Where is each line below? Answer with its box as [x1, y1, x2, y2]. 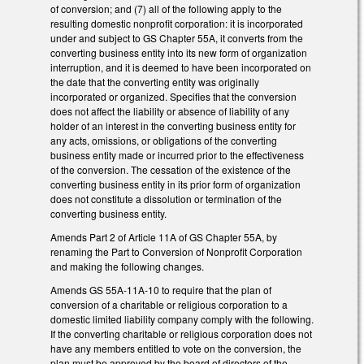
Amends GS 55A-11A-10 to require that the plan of [50, 282, 271, 297]
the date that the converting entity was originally [50, 75, 259, 89]
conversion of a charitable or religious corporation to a [50, 297, 288, 311]
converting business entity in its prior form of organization [50, 177, 301, 192]
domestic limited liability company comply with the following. [50, 311, 314, 326]
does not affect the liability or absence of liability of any [50, 104, 289, 119]
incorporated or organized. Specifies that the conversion [50, 89, 297, 104]
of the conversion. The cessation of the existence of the [50, 162, 291, 177]
